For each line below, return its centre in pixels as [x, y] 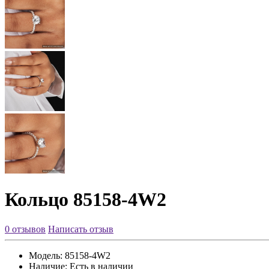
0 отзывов [25, 229]
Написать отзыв [81, 229]
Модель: [46, 255]
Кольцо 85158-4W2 [86, 200]
